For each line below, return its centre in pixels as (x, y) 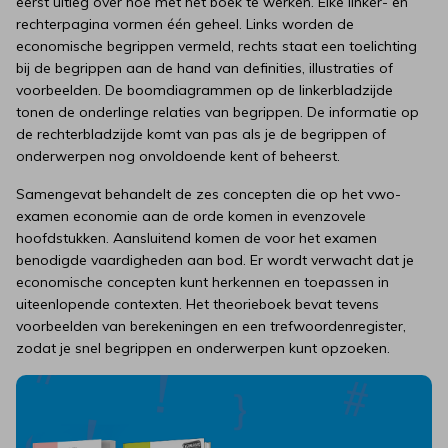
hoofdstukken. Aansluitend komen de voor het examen (196, 238)
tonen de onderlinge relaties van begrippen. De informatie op (217, 112)
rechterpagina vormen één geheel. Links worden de (185, 24)
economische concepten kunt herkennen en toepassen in (202, 282)
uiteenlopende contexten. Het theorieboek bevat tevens (197, 304)
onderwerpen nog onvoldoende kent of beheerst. (178, 156)
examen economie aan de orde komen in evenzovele (191, 216)
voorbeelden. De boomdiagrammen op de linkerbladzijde (204, 90)
